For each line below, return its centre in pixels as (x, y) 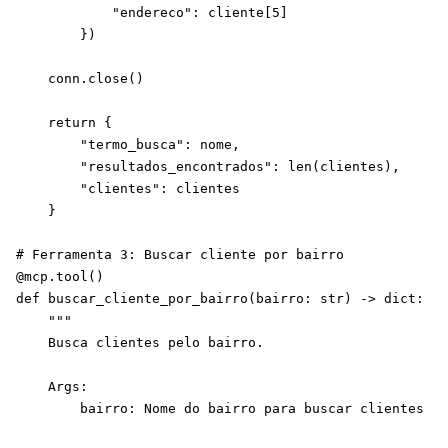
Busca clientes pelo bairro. (140, 342)
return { (64, 122)
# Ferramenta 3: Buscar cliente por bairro (180, 254)
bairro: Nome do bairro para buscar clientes (220, 408)
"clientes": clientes (128, 188)
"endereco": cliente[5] (152, 12)
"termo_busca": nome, (128, 144)
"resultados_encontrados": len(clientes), (208, 166)
